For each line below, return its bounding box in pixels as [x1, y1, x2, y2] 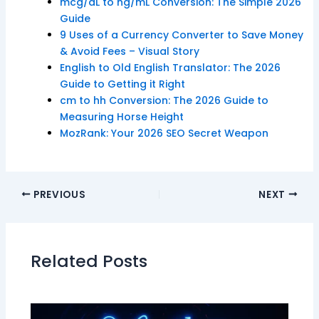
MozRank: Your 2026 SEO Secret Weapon [59, 125, 268, 140]
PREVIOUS [31, 187, 86, 202]
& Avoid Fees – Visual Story [59, 43, 199, 58]
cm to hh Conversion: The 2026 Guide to [59, 93, 268, 108]
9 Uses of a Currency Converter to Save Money [59, 27, 303, 42]
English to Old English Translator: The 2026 [59, 60, 281, 75]
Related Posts [30, 249, 147, 273]
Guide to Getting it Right [59, 76, 185, 91]
